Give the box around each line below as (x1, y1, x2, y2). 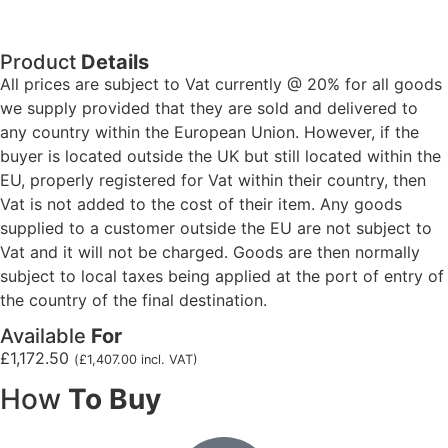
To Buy (68, 381, 161, 416)
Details (81, 50, 149, 74)
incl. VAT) (137, 352, 198, 368)
